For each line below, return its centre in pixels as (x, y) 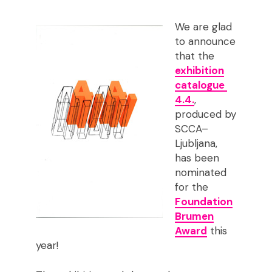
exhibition (199, 71)
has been (197, 158)
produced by (205, 114)
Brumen (194, 216)
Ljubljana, (196, 144)
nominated (200, 173)
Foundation (203, 202)
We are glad (203, 27)
